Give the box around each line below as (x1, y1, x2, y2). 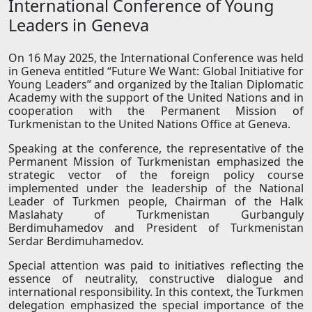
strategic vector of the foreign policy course (8, 167, 304, 183)
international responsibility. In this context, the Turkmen (8, 284, 304, 300)
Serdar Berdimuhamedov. (8, 233, 143, 249)
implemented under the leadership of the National (8, 180, 304, 196)
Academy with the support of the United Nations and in (8, 90, 304, 106)
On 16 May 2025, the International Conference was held (8, 50, 304, 66)
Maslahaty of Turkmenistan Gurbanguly (8, 207, 304, 223)
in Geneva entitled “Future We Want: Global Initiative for (8, 63, 304, 79)
